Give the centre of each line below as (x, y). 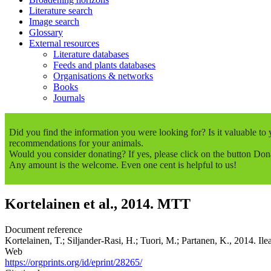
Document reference (45, 230)
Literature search (61, 10)
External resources (64, 43)
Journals (69, 97)
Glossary (46, 32)
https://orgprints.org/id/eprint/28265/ (73, 263)
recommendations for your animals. (76, 143)
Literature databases (91, 54)
